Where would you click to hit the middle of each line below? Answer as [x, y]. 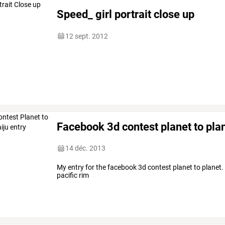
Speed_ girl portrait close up [126, 14]
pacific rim [73, 176]
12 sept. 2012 [87, 36]
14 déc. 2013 [86, 148]
